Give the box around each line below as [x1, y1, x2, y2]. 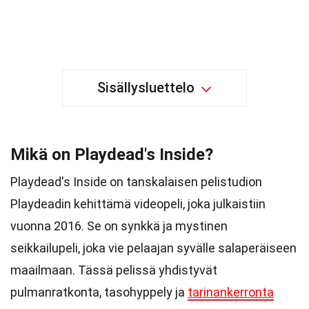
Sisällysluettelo [97, 79, 195, 96]
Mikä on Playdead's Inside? [10, 145, 213, 164]
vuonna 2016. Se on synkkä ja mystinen [10, 219, 228, 233]
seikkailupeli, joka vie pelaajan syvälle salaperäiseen [10, 241, 297, 255]
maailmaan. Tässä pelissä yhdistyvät [10, 263, 217, 277]
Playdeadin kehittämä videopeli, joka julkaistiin [10, 197, 266, 211]
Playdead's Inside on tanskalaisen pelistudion [10, 175, 262, 189]
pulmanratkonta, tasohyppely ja [10, 285, 188, 299]
